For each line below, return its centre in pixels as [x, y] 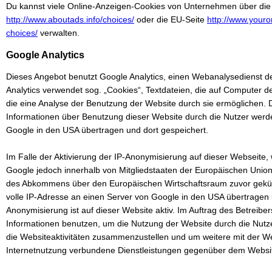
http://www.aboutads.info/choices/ [70, 19]
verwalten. [60, 33]
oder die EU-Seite [171, 19]
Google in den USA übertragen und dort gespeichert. [107, 130]
